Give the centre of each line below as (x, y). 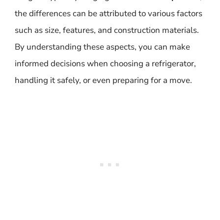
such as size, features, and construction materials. (107, 30)
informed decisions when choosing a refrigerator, (105, 64)
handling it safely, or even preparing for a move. (103, 80)
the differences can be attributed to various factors (109, 14)
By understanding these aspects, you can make (102, 47)
